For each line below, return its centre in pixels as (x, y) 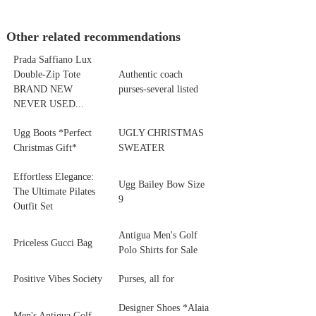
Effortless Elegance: (53, 177)
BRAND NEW (43, 90)
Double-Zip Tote (47, 75)
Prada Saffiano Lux (52, 60)
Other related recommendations (93, 37)
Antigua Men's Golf (158, 236)
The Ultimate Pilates (54, 192)
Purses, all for (146, 279)
